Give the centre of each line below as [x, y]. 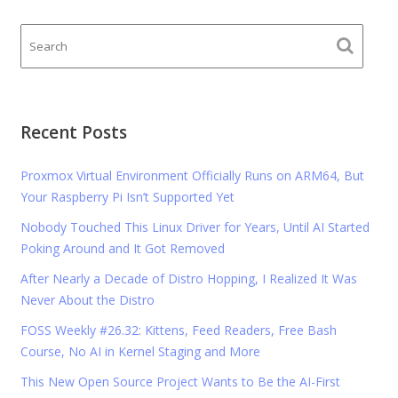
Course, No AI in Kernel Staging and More [140, 352]
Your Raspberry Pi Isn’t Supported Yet [127, 197]
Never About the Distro [87, 300]
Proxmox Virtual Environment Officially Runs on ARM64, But [192, 176]
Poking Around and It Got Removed [122, 249]
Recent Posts [73, 133]
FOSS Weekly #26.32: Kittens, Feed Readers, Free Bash [178, 330]
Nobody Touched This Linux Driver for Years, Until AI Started [195, 227]
